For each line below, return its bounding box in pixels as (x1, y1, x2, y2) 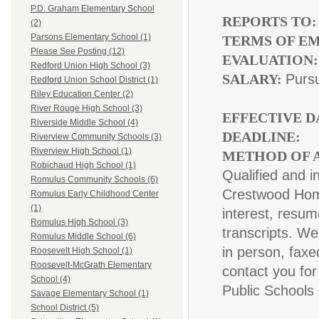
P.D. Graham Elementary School (31, 4, 155, 14)
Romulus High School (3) (31, 217, 128, 228)
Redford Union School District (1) (31, 75, 158, 85)
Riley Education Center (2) (31, 89, 133, 100)
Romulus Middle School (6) (31, 231, 136, 242)
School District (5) (31, 303, 99, 313)
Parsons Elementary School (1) (31, 32, 151, 43)
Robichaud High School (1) (31, 160, 136, 171)
